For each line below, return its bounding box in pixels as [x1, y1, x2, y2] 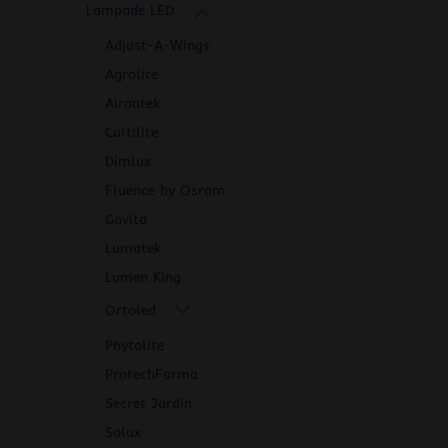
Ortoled [105, 301, 156, 320]
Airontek [105, 93, 160, 112]
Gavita [105, 209, 147, 228]
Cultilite [105, 122, 158, 141]
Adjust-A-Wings [105, 35, 210, 54]
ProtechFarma [105, 364, 198, 383]
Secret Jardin [105, 393, 192, 412]
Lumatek [105, 238, 161, 257]
